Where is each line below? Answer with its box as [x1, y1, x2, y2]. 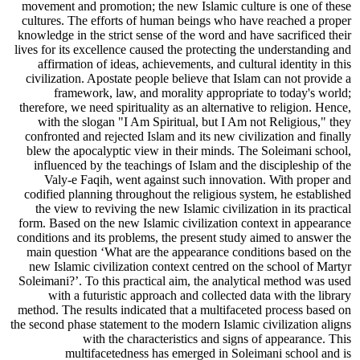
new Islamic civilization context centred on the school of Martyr [29, 260, 351, 273]
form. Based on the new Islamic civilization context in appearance [18, 216, 351, 230]
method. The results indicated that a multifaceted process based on [18, 303, 351, 317]
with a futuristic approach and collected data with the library [48, 288, 351, 302]
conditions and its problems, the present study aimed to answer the [17, 231, 351, 244]
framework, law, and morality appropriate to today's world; [54, 86, 351, 100]
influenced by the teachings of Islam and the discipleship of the [34, 158, 351, 172]
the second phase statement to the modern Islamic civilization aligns [10, 317, 351, 331]
